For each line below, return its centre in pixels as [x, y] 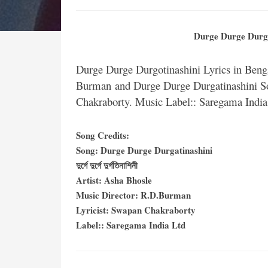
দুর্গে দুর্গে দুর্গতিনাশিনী [107, 165]
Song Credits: [103, 135]
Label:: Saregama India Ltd [131, 225]
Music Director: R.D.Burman [133, 195]
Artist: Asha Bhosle [114, 180]
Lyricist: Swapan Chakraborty [136, 210]
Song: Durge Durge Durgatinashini [144, 150]
